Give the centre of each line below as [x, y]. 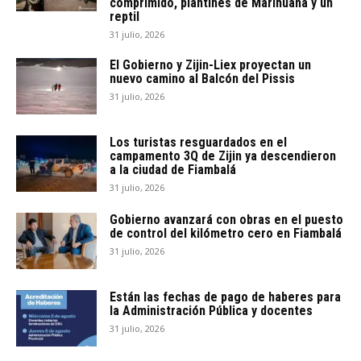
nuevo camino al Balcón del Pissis [202, 79]
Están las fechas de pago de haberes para [225, 297]
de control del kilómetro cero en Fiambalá [226, 233]
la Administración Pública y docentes [211, 311]
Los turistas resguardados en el [198, 142]
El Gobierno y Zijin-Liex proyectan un [210, 65]
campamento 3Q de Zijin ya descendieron [223, 156]
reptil [124, 17]
